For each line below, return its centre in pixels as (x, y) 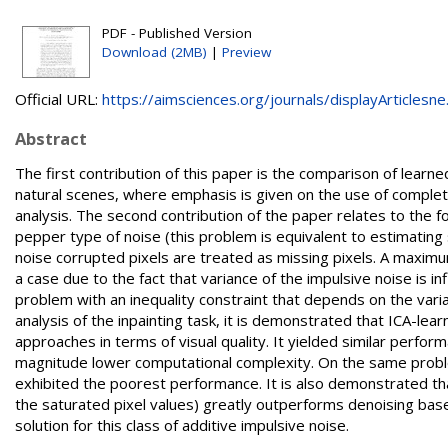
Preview (246, 52)
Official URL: (58, 99)
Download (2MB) (154, 52)
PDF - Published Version (177, 33)
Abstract (51, 138)
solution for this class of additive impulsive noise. (182, 425)
